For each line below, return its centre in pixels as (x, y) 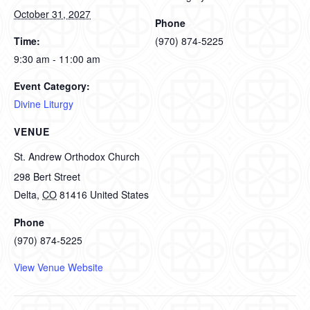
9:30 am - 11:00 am (57, 59)
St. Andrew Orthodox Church (77, 156)
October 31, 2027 (52, 14)
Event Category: (52, 86)
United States (119, 194)
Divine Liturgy (44, 104)
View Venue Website (58, 267)
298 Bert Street (47, 176)
